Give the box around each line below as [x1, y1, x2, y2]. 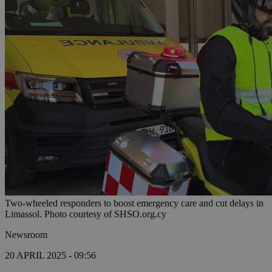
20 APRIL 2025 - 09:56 [5, 250, 96, 261]
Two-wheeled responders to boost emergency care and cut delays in [5, 198, 263, 209]
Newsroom [5, 229, 47, 240]
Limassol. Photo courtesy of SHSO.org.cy [5, 209, 166, 220]
